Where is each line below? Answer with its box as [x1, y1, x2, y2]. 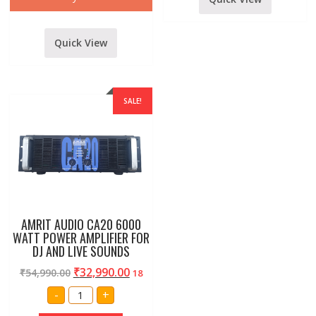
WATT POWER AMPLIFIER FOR [12, 228, 150, 247]
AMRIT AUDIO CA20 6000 [20, 214, 141, 233]
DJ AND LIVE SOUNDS [32, 241, 130, 260]
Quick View [54, 36, 108, 50]
